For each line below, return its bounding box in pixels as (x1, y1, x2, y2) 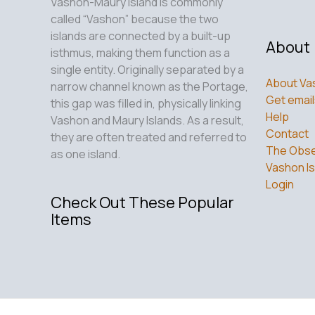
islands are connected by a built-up (51, 27, 231, 44)
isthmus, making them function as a (51, 44, 230, 60)
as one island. (51, 146, 120, 162)
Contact (266, 125, 309, 141)
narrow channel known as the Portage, (51, 78, 248, 94)
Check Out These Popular (51, 191, 234, 213)
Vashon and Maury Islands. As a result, (51, 112, 244, 128)
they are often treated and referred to (51, 129, 247, 145)
